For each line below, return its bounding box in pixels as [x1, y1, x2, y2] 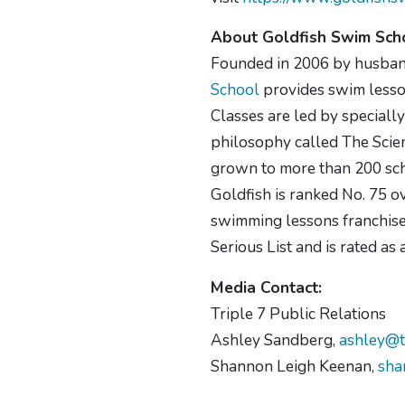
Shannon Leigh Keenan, [211, 354, 379, 377]
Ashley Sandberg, [211, 328, 340, 351]
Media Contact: [211, 276, 323, 298]
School [211, 79, 260, 101]
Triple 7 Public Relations [211, 302, 387, 325]
